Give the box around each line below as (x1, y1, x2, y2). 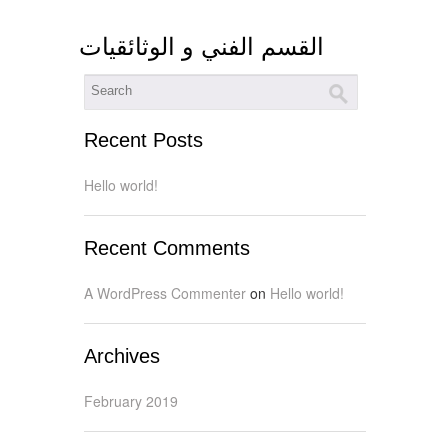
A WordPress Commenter (84, 282, 246, 303)
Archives (84, 344, 160, 367)
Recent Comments (84, 236, 250, 259)
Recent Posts (84, 128, 203, 151)
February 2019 (84, 390, 178, 411)
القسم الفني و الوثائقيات (79, 32, 324, 60)
